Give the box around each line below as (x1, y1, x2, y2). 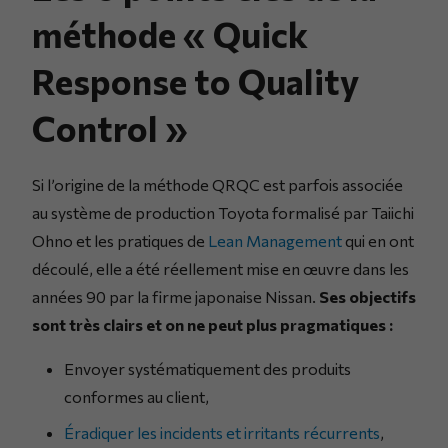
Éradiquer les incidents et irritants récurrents (64, 422, 380, 442)
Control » (32, 106, 188, 150)
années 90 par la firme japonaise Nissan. (32, 286, 319, 306)
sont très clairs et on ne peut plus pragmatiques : (32, 314, 393, 334)
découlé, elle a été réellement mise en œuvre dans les (32, 258, 409, 278)
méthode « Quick (32, 12, 308, 56)
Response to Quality (32, 59, 359, 103)
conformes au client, (64, 386, 209, 406)
